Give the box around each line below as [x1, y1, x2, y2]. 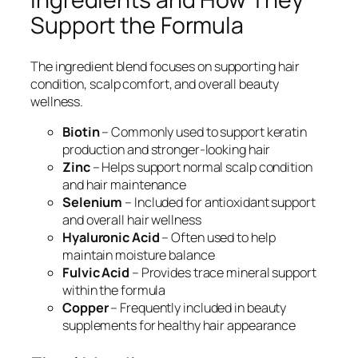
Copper [62, 298, 109, 316]
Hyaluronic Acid [62, 228, 160, 246]
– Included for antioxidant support [122, 193, 316, 211]
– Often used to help [159, 228, 276, 246]
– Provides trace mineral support [129, 263, 316, 281]
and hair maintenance [62, 175, 186, 193]
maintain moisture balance [62, 245, 215, 264]
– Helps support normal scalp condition [89, 157, 312, 176]
